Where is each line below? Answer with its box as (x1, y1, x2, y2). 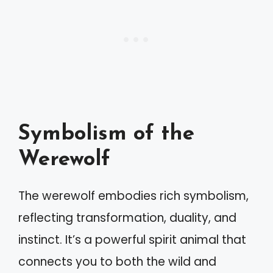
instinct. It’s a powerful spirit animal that (18, 231, 246, 248)
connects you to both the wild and (18, 253, 216, 270)
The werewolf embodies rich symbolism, (18, 187, 249, 204)
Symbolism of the (18, 123, 194, 145)
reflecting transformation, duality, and (18, 209, 236, 226)
